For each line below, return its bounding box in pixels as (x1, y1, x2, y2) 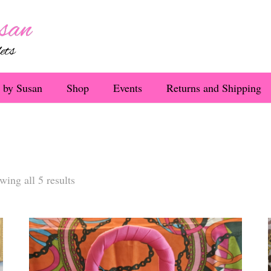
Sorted (74, 172, 103, 186)
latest (74, 206, 97, 220)
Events (113, 80, 142, 95)
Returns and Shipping (166, 80, 261, 95)
